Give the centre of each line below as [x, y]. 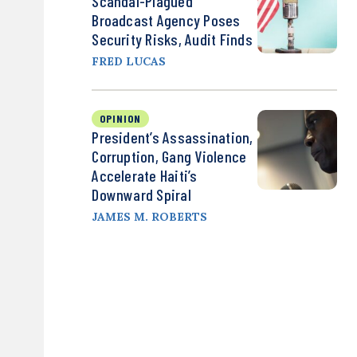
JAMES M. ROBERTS [150, 217]
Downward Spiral [141, 195]
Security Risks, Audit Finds [172, 39]
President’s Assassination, [173, 137]
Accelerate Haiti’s [145, 176]
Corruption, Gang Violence [169, 157]
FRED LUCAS [129, 62]
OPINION [121, 119]
